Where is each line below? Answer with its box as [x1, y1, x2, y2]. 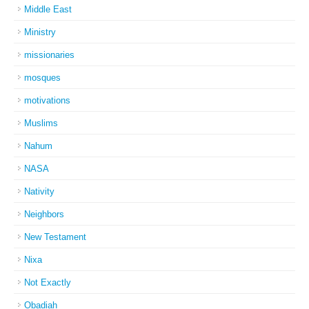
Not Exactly [24, 277, 71, 288]
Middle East [24, 4, 72, 14]
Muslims [24, 118, 58, 128]
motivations [24, 95, 70, 106]
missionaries [24, 50, 74, 60]
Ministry [24, 27, 56, 37]
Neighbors [24, 209, 64, 219]
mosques [24, 72, 61, 83]
